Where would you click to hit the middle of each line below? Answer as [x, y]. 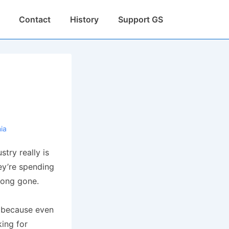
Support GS [141, 19]
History [84, 19]
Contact [35, 19]
